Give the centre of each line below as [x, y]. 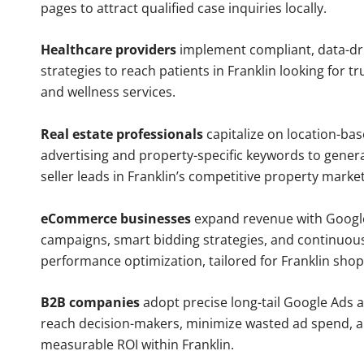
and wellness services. [108, 92]
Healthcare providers [108, 50]
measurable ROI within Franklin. [137, 345]
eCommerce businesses [116, 218]
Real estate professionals [122, 134]
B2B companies [90, 303]
